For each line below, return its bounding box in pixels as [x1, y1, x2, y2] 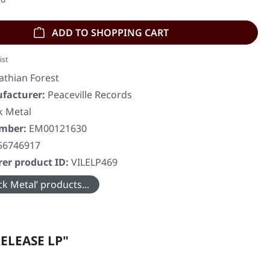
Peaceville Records [48, 88, 132, 102]
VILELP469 [71, 155, 118, 169]
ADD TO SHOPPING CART [52, 26, 169, 39]
